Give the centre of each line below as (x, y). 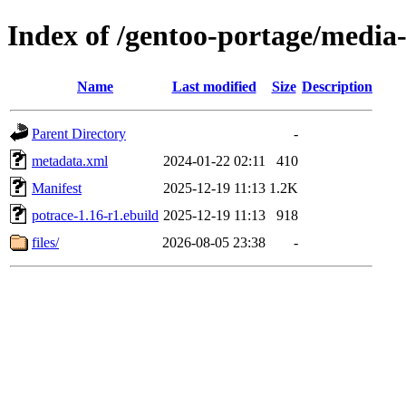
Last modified (214, 86)
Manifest (57, 188)
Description (337, 86)
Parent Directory (79, 133)
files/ (45, 242)
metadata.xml (70, 160)
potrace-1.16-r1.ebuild (95, 215)
